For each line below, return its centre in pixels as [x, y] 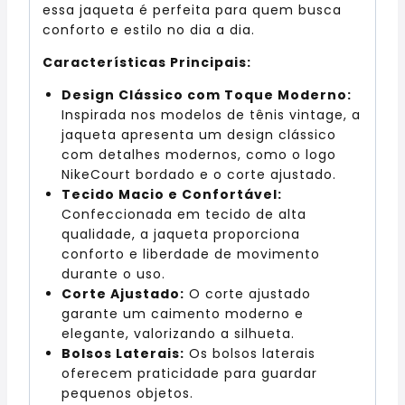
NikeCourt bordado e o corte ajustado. [199, 174]
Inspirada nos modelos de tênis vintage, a [211, 114]
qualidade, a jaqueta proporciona [181, 234]
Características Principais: [147, 62]
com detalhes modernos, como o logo [199, 154]
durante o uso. [113, 273]
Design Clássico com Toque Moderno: [207, 94]
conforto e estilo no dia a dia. [149, 29]
